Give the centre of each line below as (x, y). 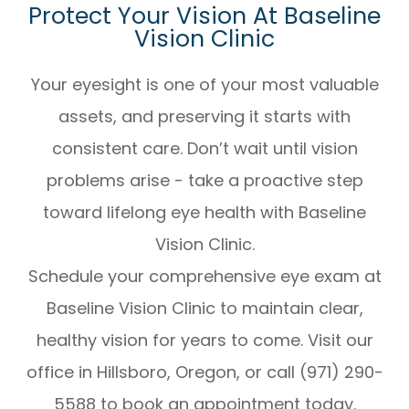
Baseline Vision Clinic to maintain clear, (204, 309)
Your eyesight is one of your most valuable (204, 85)
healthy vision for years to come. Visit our (204, 341)
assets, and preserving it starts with (204, 117)
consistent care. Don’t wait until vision (204, 149)
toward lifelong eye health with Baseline (204, 213)
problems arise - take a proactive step (204, 181)
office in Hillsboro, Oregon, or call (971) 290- (204, 372)
